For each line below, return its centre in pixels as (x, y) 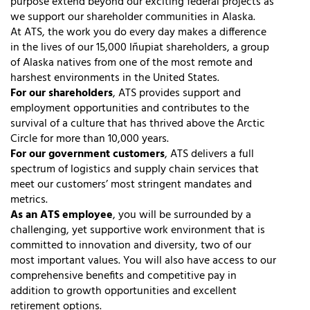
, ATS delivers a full (209, 155)
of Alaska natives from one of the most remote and (131, 63)
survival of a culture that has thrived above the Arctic (138, 124)
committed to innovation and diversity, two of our (131, 246)
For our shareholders (62, 94)
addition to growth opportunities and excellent (124, 292)
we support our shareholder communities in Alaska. (133, 18)
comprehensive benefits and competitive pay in (124, 276)
